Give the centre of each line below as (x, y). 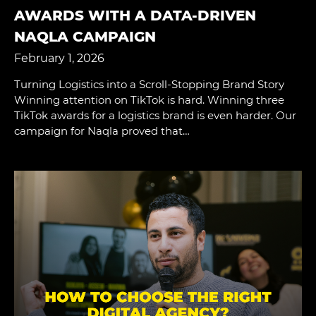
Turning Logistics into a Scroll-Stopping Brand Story (149, 84)
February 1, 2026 (59, 58)
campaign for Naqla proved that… (102, 130)
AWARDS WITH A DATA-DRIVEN (135, 15)
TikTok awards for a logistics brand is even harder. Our (155, 115)
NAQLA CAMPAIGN (85, 36)
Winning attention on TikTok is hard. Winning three (149, 99)
